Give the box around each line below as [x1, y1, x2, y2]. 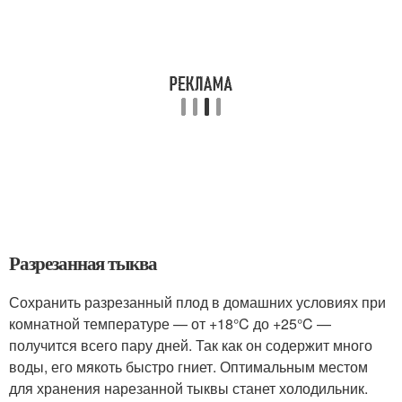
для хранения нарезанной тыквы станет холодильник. [9, 378, 368, 398]
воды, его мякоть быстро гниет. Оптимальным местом [9, 356, 368, 377]
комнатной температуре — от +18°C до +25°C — [9, 313, 331, 334]
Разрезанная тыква [9, 249, 158, 276]
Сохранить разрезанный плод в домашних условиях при [9, 292, 386, 312]
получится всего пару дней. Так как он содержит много [9, 335, 372, 355]
